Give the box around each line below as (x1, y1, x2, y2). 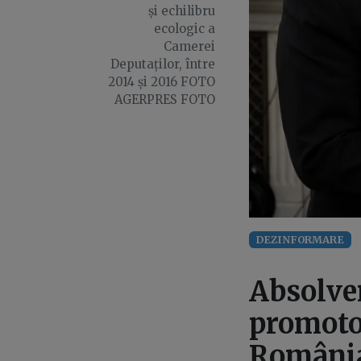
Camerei (163, 39, 215, 54)
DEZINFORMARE (255, 233, 345, 247)
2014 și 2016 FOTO (107, 74, 215, 89)
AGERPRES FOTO (114, 92, 215, 107)
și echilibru (147, 3, 215, 19)
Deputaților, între (110, 56, 215, 72)
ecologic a (153, 21, 215, 36)
